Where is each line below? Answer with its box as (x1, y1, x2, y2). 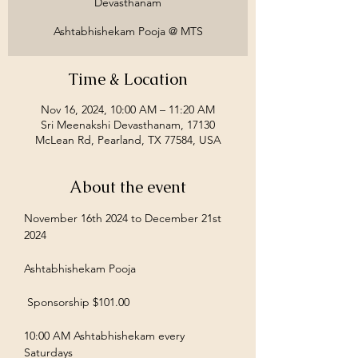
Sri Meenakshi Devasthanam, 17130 (41, 117, 215, 132)
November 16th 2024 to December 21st (24, 211, 225, 225)
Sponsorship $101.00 (27, 295, 136, 309)
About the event (70, 177, 186, 197)
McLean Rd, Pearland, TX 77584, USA (34, 133, 221, 147)
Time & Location (68, 69, 188, 89)
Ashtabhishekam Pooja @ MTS (53, 24, 203, 38)
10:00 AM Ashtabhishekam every (24, 328, 188, 343)
